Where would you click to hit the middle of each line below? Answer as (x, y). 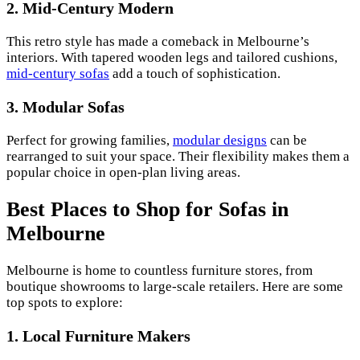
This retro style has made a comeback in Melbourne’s (158, 42)
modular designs (220, 140)
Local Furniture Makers (106, 336)
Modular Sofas (74, 107)
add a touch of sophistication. (195, 74)
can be (287, 140)
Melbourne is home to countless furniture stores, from (160, 271)
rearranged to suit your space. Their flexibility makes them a (178, 156)
